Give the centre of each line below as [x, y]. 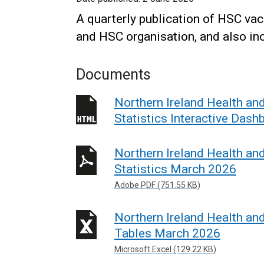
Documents [113, 75]
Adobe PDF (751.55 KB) [157, 185]
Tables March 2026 [167, 233]
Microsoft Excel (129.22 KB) [165, 249]
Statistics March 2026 [175, 169]
